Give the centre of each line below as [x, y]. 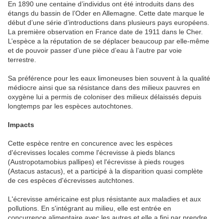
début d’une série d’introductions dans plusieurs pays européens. [109, 22]
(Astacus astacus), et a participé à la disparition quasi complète [105, 171]
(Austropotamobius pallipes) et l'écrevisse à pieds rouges [96, 162]
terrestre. [22, 59]
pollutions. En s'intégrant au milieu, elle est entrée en [89, 208]
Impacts [21, 124]
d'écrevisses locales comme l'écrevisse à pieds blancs [91, 152]
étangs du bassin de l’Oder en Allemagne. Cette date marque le [106, 13]
